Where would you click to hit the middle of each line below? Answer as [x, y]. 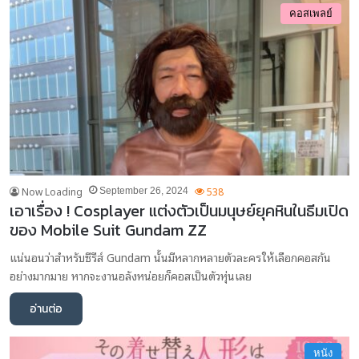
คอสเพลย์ [311, 14]
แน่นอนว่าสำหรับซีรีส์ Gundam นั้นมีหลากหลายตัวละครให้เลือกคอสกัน [170, 256]
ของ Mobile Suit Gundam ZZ [108, 230]
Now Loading [52, 191]
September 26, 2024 [144, 190]
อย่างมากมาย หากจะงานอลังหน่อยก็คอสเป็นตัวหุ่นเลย [131, 275]
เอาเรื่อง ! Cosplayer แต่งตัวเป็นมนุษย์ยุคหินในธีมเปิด [179, 210]
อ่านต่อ [46, 309]
